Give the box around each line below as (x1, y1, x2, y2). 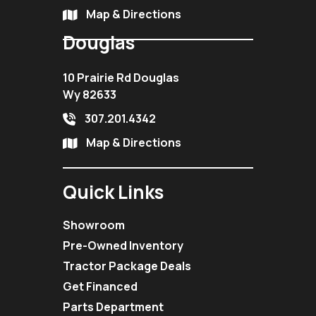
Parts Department (63, 299, 164, 315)
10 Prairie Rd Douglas (63, 70, 179, 85)
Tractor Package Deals (63, 258, 191, 274)
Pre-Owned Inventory (63, 238, 183, 253)
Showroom (63, 217, 125, 233)
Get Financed (63, 279, 138, 294)
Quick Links (63, 179, 164, 205)
